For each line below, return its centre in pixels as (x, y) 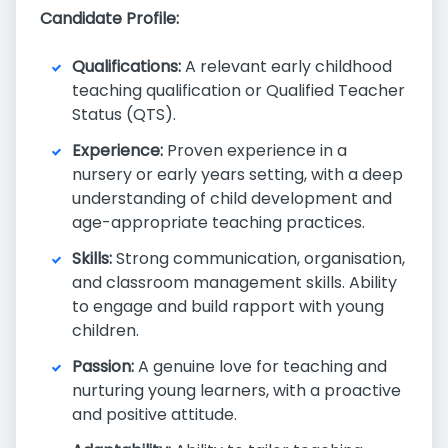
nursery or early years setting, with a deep (237, 174)
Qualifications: (126, 66)
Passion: (103, 366)
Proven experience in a (255, 150)
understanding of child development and (232, 198)
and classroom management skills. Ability (234, 282)
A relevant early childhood (286, 66)
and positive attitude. (154, 414)
